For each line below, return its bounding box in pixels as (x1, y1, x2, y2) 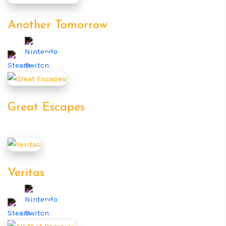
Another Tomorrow (8, 19, 107, 31)
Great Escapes (8, 101, 85, 114)
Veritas (8, 166, 44, 179)
